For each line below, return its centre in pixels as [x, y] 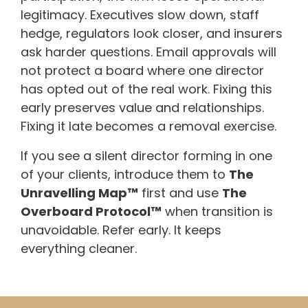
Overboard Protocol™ [91, 211]
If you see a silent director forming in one [146, 155]
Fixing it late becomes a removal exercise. [148, 126]
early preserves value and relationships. [142, 107]
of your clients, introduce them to [125, 174]
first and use [180, 192]
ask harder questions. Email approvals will [148, 52]
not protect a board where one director [142, 70]
